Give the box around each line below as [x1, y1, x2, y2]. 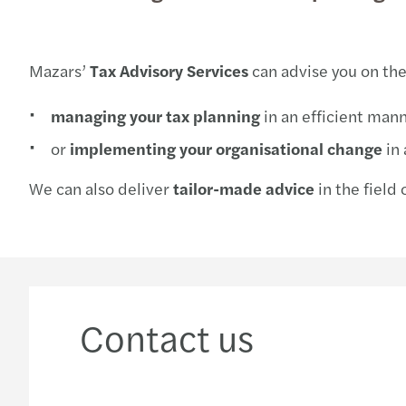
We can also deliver [29, 177, 173, 200]
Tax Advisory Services [90, 59, 248, 82]
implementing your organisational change [70, 137, 382, 159]
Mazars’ [29, 59, 90, 82]
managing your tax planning [51, 104, 260, 127]
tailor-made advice [173, 177, 314, 200]
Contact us [80, 311, 254, 363]
